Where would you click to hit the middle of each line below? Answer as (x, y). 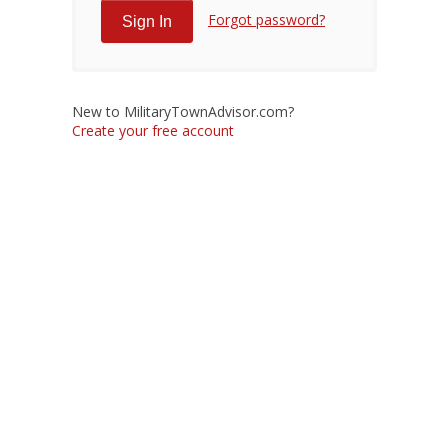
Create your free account (153, 130)
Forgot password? (266, 19)
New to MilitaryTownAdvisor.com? (183, 111)
